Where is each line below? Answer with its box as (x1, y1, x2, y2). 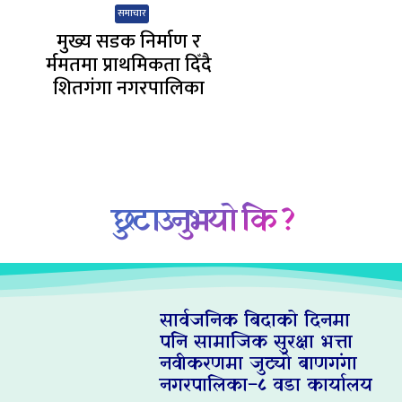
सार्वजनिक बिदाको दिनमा (159, 308, 350, 336)
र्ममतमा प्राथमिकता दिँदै (46, 48, 213, 82)
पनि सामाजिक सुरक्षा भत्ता (159, 329, 353, 357)
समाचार (118, 4, 147, 22)
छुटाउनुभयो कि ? (109, 198, 293, 246)
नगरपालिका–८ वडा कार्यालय (159, 372, 372, 400)
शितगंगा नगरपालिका (53, 71, 205, 105)
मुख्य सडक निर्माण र (57, 24, 202, 58)
